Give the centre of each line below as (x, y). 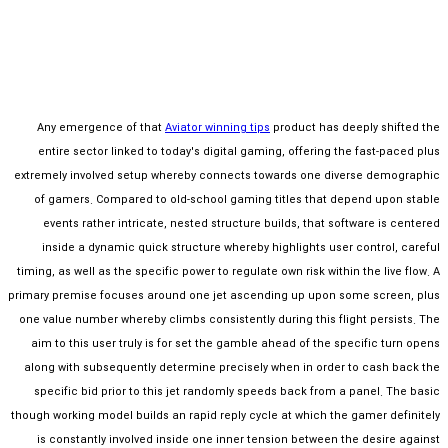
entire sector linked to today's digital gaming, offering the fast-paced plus (239, 152)
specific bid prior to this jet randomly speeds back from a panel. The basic (237, 392)
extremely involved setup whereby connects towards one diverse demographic (227, 176)
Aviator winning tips (217, 128)
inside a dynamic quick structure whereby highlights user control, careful (241, 248)
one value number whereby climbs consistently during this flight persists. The (229, 320)
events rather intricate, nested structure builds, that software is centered (241, 224)
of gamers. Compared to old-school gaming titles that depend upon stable (237, 200)
